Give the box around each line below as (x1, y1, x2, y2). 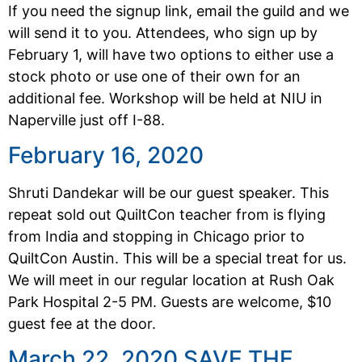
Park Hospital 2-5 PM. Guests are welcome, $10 (8, 293, 331, 311)
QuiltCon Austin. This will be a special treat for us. (8, 250, 347, 267)
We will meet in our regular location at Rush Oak (8, 271, 335, 289)
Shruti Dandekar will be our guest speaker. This (8, 184, 329, 202)
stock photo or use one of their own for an (8, 67, 301, 85)
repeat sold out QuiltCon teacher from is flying (8, 206, 326, 224)
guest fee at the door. (8, 315, 156, 333)
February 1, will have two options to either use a (8, 45, 334, 63)
